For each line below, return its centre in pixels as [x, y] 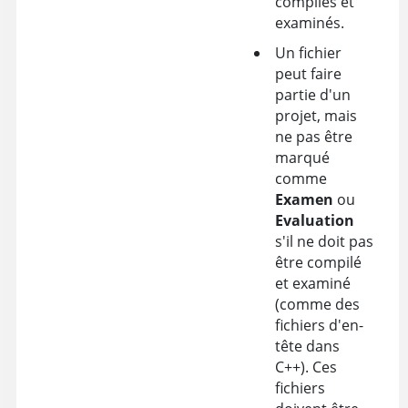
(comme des [317, 305]
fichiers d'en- [319, 326]
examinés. [309, 23]
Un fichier [308, 53]
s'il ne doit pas [324, 242]
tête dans [307, 347]
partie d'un [312, 95]
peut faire [308, 74]
